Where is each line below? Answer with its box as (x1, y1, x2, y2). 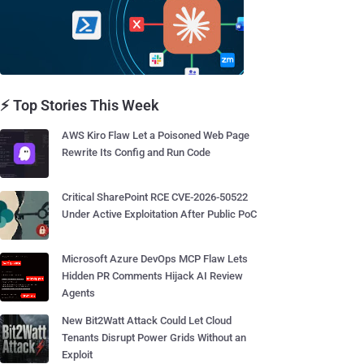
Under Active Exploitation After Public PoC (62, 208, 257, 220)
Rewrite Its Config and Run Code (62, 146, 210, 158)
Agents (62, 287, 95, 299)
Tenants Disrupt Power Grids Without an (62, 331, 246, 344)
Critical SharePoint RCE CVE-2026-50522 (62, 191, 248, 203)
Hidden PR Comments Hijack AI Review (62, 270, 243, 282)
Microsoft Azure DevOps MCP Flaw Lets (62, 253, 248, 265)
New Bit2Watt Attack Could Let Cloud (62, 314, 232, 327)
